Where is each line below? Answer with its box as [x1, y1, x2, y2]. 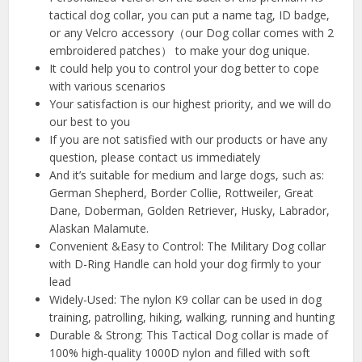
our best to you [49, 113, 131, 129]
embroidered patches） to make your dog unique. [49, 42, 310, 58]
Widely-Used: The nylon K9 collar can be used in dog [49, 291, 322, 307]
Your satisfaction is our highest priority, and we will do [49, 95, 332, 112]
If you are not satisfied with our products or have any [49, 131, 328, 147]
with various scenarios [49, 78, 166, 94]
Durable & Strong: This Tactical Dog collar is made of [49, 326, 329, 343]
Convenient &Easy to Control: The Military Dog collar [49, 238, 326, 254]
